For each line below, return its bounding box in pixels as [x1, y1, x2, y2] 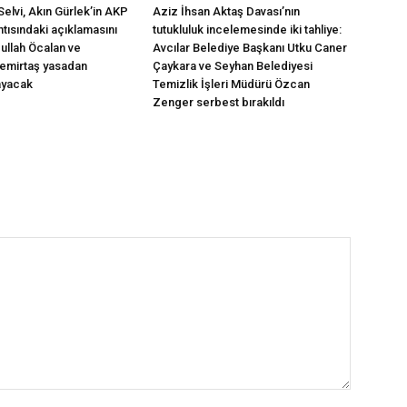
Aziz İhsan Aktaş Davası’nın [153, 5, 300, 18]
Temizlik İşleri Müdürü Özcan [153, 77, 310, 91]
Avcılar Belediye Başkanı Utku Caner [153, 41, 347, 55]
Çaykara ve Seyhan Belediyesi [153, 59, 313, 73]
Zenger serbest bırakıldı [153, 95, 284, 109]
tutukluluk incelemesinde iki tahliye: [153, 23, 342, 36]
